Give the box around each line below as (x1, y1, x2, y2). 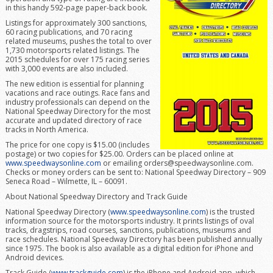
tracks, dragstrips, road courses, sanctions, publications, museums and (5, 225, 251, 235)
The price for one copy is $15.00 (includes (5, 140, 149, 150)
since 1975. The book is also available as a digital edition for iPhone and (5, 243, 253, 253)
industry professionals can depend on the (5, 97, 150, 107)
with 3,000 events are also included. (5, 63, 128, 74)
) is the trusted (205, 207, 255, 217)
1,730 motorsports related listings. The (5, 45, 140, 55)
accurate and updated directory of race (5, 115, 142, 126)
